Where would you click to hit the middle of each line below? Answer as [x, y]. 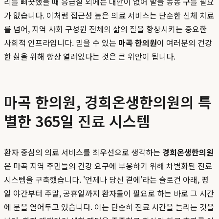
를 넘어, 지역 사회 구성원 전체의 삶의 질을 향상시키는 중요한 [105, 29]
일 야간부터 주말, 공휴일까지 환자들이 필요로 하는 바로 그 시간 [109, 193]
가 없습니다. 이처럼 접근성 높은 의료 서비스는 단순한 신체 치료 [109, 15]
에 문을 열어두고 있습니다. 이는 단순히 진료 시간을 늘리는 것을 [109, 207]
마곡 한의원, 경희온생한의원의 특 [108, 102]
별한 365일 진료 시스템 [77, 121]
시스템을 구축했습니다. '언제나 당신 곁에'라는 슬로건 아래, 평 [106, 180]
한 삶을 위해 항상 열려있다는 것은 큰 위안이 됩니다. [90, 56]
